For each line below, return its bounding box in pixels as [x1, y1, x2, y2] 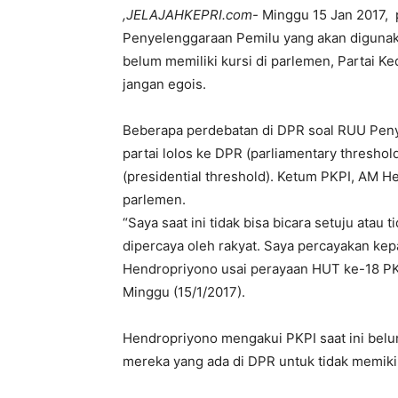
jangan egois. [123, 76, 206, 92]
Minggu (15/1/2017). [123, 283, 245, 300]
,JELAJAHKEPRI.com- [123, 6, 259, 23]
